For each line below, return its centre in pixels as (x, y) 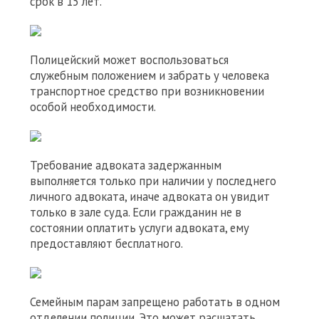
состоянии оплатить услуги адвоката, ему (140, 228)
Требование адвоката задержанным (126, 165)
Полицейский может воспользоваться (129, 60)
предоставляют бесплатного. (106, 244)
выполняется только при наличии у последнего (153, 181)
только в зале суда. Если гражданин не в (136, 212)
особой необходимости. (93, 107)
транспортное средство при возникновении (147, 91)
